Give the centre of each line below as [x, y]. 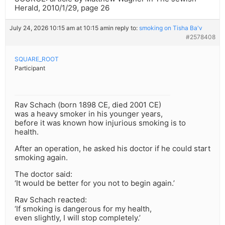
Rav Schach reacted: [51, 200]
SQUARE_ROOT [37, 59]
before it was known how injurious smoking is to [100, 123]
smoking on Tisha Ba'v [171, 28]
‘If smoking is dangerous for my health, [83, 209]
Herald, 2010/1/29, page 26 [62, 8]
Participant [30, 68]
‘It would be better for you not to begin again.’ [95, 183]
